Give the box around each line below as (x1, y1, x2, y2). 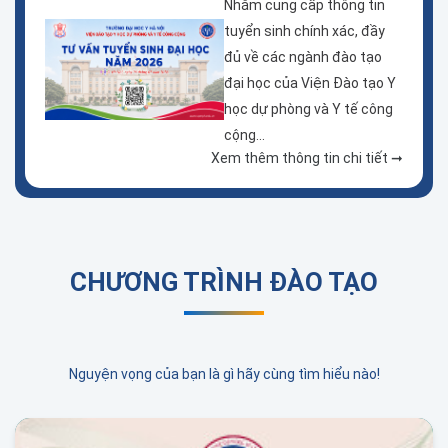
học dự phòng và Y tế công (224, 100, 393, 117)
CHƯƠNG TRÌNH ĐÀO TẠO (70, 266, 378, 297)
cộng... (224, 126, 265, 143)
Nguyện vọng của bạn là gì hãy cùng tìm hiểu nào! (68, 365, 380, 382)
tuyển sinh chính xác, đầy (224, 22, 385, 39)
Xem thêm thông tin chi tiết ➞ (211, 149, 403, 166)
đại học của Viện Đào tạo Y (224, 74, 396, 91)
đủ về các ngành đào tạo (224, 48, 382, 65)
